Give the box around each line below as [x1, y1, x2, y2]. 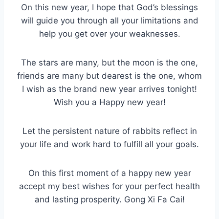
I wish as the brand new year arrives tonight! [22, 84, 197, 94]
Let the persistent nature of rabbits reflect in [22, 126, 197, 136]
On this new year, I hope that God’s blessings [21, 2, 198, 13]
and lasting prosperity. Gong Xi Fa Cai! [34, 195, 185, 205]
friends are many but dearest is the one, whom [17, 71, 202, 81]
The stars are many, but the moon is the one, [21, 58, 198, 68]
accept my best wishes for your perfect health [19, 181, 200, 192]
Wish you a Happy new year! [53, 97, 166, 108]
